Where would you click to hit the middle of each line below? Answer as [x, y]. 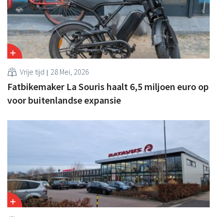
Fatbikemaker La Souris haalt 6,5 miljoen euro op [108, 86]
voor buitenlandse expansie [64, 100]
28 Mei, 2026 [70, 71]
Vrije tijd [32, 71]
